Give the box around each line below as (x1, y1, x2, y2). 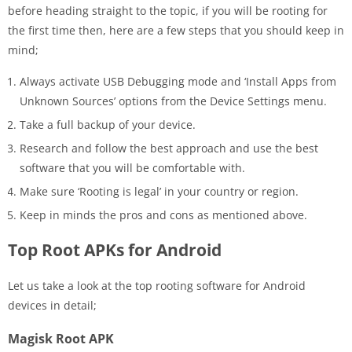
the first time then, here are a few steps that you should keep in (8, 22, 344, 38)
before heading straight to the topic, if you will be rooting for (8, 2, 328, 18)
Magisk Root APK (8, 329, 114, 347)
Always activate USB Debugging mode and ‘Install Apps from (20, 73, 336, 89)
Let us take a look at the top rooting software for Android (8, 277, 306, 293)
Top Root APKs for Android (8, 238, 222, 261)
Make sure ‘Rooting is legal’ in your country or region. (20, 183, 299, 199)
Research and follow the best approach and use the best (20, 140, 318, 156)
